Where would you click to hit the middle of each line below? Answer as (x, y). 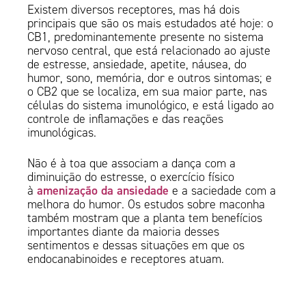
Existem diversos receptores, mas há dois (134, 10)
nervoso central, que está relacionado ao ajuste (149, 51)
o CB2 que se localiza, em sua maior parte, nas (148, 92)
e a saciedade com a (223, 191)
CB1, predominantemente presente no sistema (146, 37)
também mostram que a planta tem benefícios (145, 218)
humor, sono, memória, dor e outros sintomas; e (150, 78)
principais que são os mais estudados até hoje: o (151, 24)
